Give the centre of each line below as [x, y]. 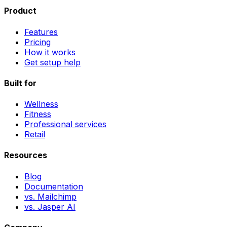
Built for [20, 83]
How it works [50, 52]
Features [41, 32]
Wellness [41, 104]
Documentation [54, 186]
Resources [26, 155]
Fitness [38, 114]
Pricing [37, 42]
